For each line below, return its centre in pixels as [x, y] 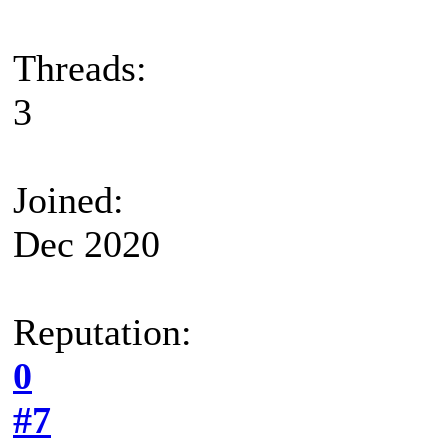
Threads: [80, 67]
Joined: [68, 199]
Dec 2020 [86, 243]
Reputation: [102, 331]
